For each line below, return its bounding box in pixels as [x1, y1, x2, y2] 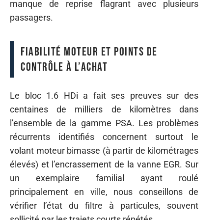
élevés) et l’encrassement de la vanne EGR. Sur [10, 159, 198, 169]
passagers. [10, 12, 53, 23]
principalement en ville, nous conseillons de [10, 186, 198, 197]
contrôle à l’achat [21, 60, 108, 74]
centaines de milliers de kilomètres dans [10, 104, 198, 114]
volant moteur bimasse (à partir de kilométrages [10, 145, 198, 156]
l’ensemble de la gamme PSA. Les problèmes [10, 117, 198, 128]
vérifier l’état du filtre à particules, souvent [10, 200, 198, 211]
